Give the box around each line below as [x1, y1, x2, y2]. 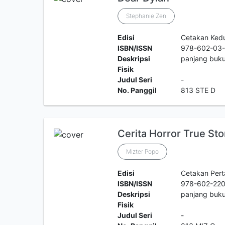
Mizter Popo [126, 148, 159, 155]
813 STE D [181, 86, 216, 94]
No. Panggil [117, 86, 157, 94]
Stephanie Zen [126, 12, 166, 20]
